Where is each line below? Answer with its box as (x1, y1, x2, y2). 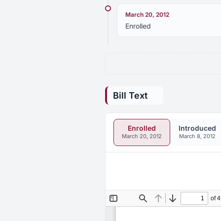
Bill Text (113, 90, 147, 101)
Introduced (179, 124, 216, 132)
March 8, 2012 (179, 133, 216, 140)
